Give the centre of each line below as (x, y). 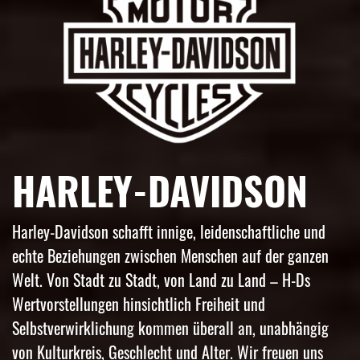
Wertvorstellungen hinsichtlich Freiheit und (139, 303)
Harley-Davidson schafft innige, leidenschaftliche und (169, 231)
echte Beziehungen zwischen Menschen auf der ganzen (170, 255)
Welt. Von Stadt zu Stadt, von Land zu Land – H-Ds (161, 279)
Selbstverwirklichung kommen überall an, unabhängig (170, 327)
